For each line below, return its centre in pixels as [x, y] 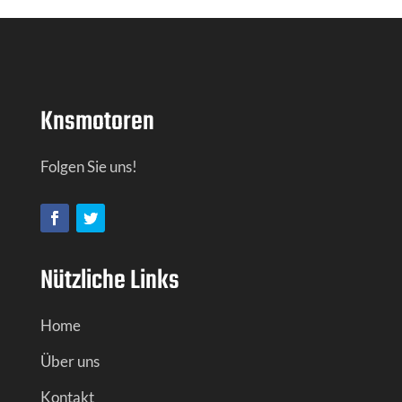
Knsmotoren [97, 122]
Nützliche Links [109, 280]
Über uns [70, 361]
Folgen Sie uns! [88, 166]
